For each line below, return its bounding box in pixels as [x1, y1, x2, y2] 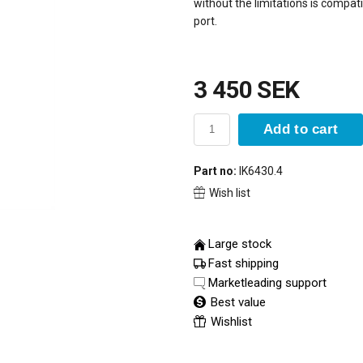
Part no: [194, 164, 237, 177]
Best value [207, 294, 266, 310]
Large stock [208, 236, 271, 251]
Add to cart [263, 122, 339, 137]
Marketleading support [208, 275, 327, 290]
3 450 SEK [194, 75, 300, 104]
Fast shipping [208, 255, 279, 271]
